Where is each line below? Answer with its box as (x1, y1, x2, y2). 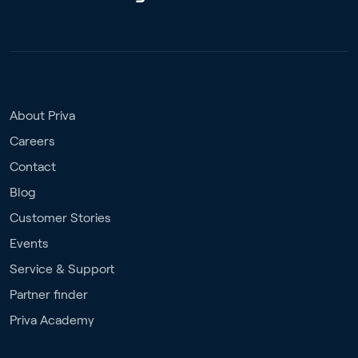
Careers (10, 134, 55, 149)
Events (10, 237, 49, 251)
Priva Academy (10, 313, 94, 328)
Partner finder (10, 288, 88, 302)
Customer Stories (10, 211, 111, 225)
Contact (10, 160, 56, 174)
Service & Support (10, 262, 114, 276)
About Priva (10, 109, 75, 123)
